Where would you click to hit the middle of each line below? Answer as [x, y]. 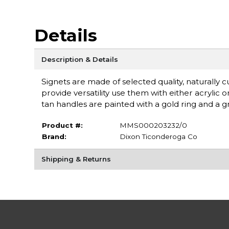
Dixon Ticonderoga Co [158, 136]
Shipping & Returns [76, 159]
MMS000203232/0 [153, 125]
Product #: [62, 125]
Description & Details [79, 59]
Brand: [54, 136]
